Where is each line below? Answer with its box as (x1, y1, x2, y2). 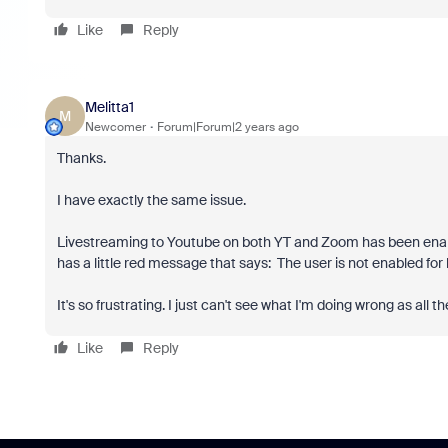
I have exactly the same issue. (56, 191, 249, 209)
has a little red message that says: (56, 254, 274, 272)
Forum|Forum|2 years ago (156, 118, 299, 135)
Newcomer (84, 118, 146, 135)
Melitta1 (84, 97, 134, 116)
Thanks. (56, 149, 109, 167)
